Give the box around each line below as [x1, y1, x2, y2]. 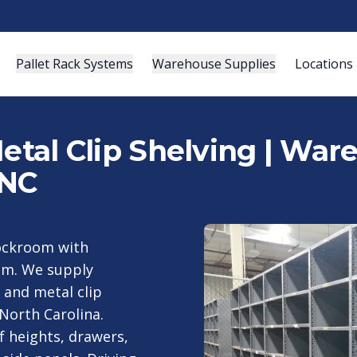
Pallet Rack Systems [15, 55, 133, 73]
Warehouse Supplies [151, 55, 276, 73]
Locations [294, 55, 353, 73]
